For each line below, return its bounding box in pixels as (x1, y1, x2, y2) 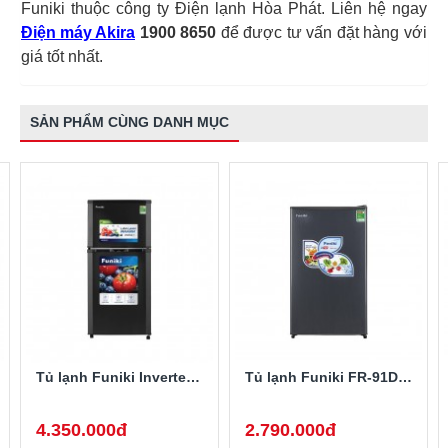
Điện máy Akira (21, 23, 135, 41)
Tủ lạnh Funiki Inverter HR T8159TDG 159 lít (186, 368, 200, 385)
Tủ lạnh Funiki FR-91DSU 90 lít (398, 368, 412, 385)
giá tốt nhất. (21, 47, 103, 65)
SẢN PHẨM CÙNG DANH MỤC (30, 113, 229, 130)
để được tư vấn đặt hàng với (216, 23, 428, 41)
